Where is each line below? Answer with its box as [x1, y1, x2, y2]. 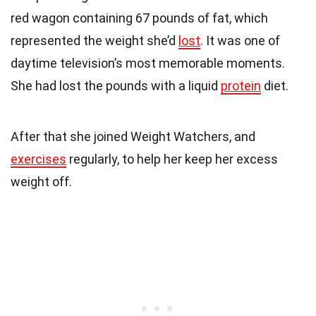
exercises [11, 152, 66, 167]
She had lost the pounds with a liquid [11, 78, 221, 94]
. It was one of [200, 33, 280, 49]
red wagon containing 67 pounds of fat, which [11, 11, 268, 26]
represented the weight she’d [11, 33, 178, 49]
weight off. [11, 174, 72, 190]
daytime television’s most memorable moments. [11, 56, 285, 71]
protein [221, 78, 261, 94]
